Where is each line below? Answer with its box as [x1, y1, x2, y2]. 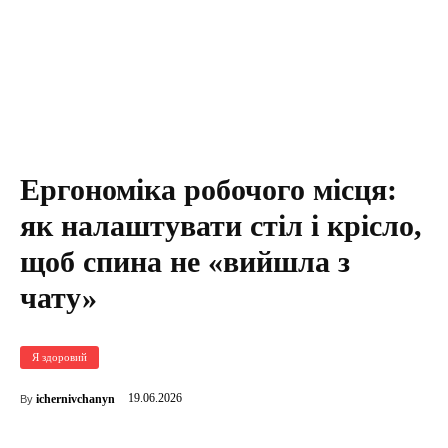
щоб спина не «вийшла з [20, 245, 350, 279]
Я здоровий [32, 351, 87, 364]
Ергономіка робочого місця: [20, 173, 397, 207]
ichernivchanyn [36, 392, 115, 407]
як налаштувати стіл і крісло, [20, 209, 422, 243]
